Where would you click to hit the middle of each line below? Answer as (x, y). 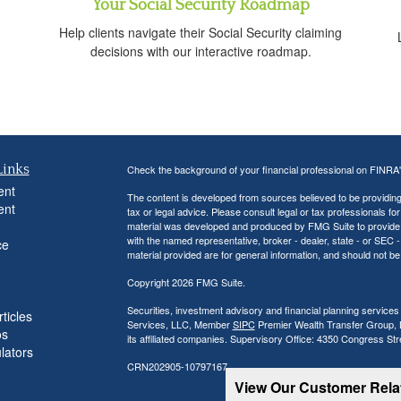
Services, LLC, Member (179, 324)
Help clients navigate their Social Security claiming (200, 32)
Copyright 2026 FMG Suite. (186, 282)
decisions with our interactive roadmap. (200, 51)
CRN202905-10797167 (177, 367)
